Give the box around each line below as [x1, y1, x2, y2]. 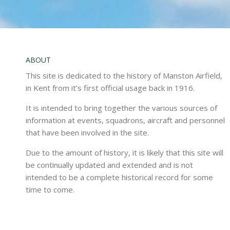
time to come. [26, 184, 74, 195]
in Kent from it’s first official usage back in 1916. [26, 83, 195, 93]
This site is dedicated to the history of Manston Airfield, [26, 70, 222, 81]
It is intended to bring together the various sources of [26, 103, 217, 113]
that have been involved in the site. [26, 127, 149, 138]
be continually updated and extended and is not [26, 160, 193, 170]
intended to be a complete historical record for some [26, 172, 213, 182]
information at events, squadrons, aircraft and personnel [26, 115, 225, 125]
